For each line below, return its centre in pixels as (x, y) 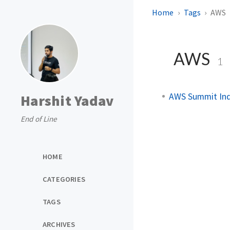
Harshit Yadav (67, 101)
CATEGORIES (64, 179)
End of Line (39, 119)
